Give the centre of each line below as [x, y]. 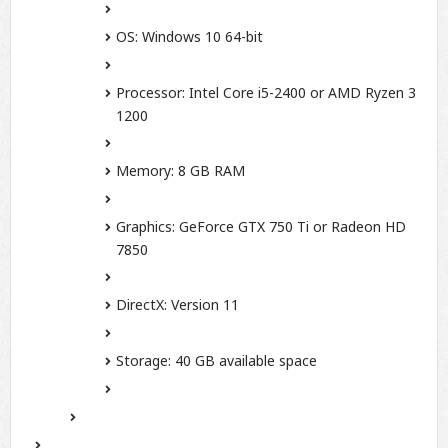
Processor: [150, 93]
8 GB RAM [209, 171]
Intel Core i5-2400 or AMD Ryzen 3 [300, 93]
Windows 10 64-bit [200, 37]
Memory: [145, 171]
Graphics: [145, 227]
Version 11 [203, 305]
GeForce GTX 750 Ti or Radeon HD [290, 227]
